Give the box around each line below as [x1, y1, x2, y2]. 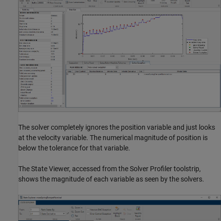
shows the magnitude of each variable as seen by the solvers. [18, 175, 204, 184]
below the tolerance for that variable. [18, 144, 130, 152]
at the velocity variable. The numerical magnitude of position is [18, 134, 208, 142]
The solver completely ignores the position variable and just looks [18, 123, 215, 132]
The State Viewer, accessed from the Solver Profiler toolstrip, [18, 165, 201, 173]
